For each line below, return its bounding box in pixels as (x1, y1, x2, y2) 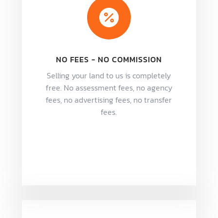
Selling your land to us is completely (47, 69, 171, 81)
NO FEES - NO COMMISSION (55, 53, 162, 65)
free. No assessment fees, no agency (45, 81, 172, 93)
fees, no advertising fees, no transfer (46, 93, 172, 106)
